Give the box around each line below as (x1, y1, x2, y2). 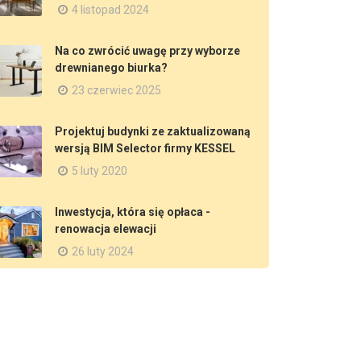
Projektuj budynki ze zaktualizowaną (55, 125, 251, 138)
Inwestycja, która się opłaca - (55, 205, 210, 218)
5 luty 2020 (72, 164, 127, 177)
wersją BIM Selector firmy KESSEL (55, 142, 235, 155)
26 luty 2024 (72, 245, 134, 258)
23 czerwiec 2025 (72, 84, 161, 97)
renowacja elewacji (55, 222, 156, 235)
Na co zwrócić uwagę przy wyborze (55, 44, 240, 57)
